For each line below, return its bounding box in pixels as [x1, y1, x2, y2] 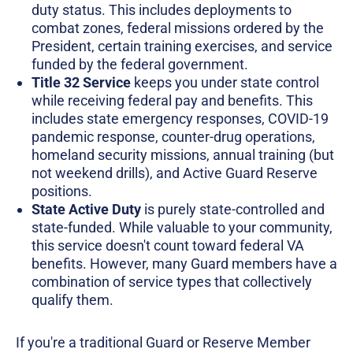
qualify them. [32, 292, 113, 309]
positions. [32, 183, 92, 200]
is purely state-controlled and [141, 201, 325, 218]
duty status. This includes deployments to [32, 2, 292, 19]
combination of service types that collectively [32, 273, 312, 291]
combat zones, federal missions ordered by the [32, 20, 324, 37]
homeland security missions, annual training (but [32, 147, 334, 164]
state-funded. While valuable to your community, [32, 219, 333, 236]
